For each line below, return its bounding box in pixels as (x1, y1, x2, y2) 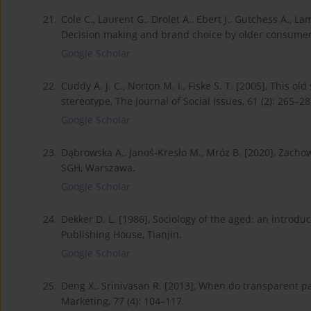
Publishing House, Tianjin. (61, 227, 182, 241)
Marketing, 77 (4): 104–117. (61, 294, 185, 308)
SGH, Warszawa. (61, 160, 135, 174)
